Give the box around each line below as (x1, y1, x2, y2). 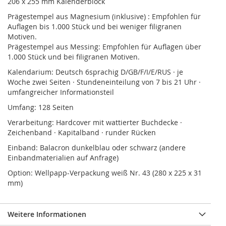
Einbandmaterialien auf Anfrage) (8, 152, 119, 162)
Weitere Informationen (8, 209, 86, 219)
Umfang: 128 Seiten (8, 102, 74, 112)
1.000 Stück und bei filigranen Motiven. (8, 51, 140, 62)
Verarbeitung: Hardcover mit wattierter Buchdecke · (8, 117, 182, 127)
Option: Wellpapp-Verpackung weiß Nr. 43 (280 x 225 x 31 (8, 167, 202, 178)
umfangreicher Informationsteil (8, 87, 114, 97)
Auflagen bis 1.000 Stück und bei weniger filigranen (8, 21, 182, 31)
